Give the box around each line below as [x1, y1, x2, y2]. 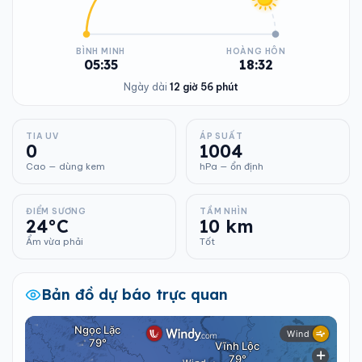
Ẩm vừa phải [26, 236, 83, 247]
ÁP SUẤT [200, 131, 243, 141]
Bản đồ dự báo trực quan [41, 285, 228, 304]
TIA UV [26, 131, 59, 141]
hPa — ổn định [200, 161, 263, 172]
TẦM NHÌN [200, 206, 248, 217]
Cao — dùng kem [26, 161, 105, 172]
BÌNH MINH [76, 46, 126, 57]
